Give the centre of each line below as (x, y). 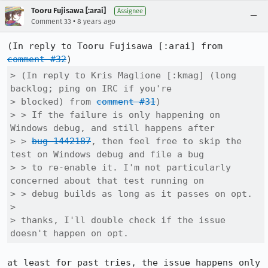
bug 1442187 (61, 141)
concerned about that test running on (107, 181)
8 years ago (96, 22)
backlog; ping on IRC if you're (91, 89)
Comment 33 (51, 22)
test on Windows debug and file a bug (107, 154)
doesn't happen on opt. (69, 233)
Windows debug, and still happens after (112, 128)
